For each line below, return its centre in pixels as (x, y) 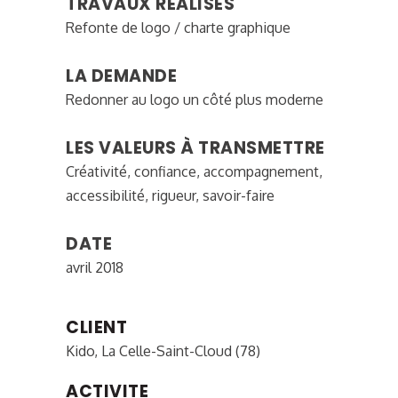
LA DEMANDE (121, 76)
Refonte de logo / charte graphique (178, 28)
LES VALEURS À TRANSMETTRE (195, 148)
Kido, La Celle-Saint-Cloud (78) (163, 351)
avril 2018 (95, 268)
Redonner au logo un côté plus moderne (195, 100)
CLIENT (96, 328)
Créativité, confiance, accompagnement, (194, 172)
